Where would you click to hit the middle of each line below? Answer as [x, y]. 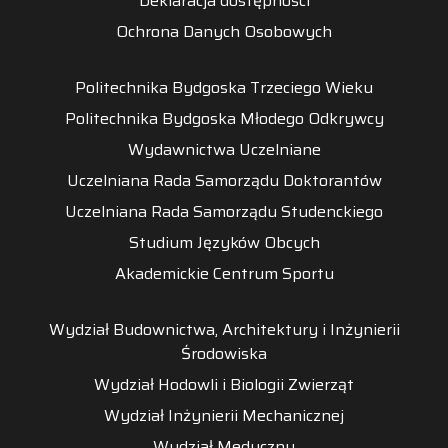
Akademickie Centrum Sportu [224, 273]
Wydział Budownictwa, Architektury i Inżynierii [224, 329]
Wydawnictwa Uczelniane [224, 149]
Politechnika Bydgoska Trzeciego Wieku [224, 87]
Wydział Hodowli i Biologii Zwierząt [224, 384]
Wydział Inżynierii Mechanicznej [224, 415]
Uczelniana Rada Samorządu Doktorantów [224, 180]
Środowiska [224, 353]
